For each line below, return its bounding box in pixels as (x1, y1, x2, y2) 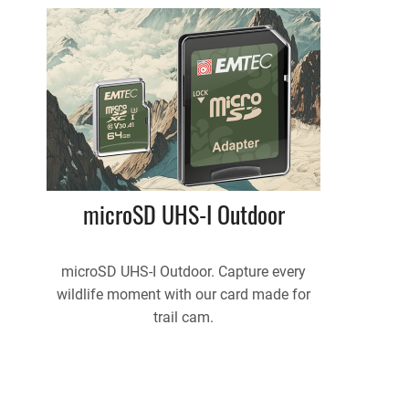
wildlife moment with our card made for (57, 286, 310, 304)
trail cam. (153, 309, 214, 327)
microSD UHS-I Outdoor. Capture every (61, 263, 306, 281)
